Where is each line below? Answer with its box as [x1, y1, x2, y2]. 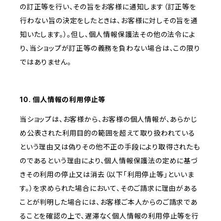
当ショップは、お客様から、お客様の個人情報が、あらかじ [20, 115, 197, 124]
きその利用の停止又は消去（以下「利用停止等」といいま [20, 170, 194, 179]
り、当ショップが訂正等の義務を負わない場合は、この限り [20, 44, 200, 53]
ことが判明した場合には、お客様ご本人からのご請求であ [20, 198, 198, 207]
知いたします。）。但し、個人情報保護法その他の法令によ [20, 30, 195, 39]
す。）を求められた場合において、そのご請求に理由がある [20, 184, 198, 193]
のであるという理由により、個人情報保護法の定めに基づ [20, 156, 198, 165]
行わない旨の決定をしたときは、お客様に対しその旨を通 [20, 16, 198, 25]
